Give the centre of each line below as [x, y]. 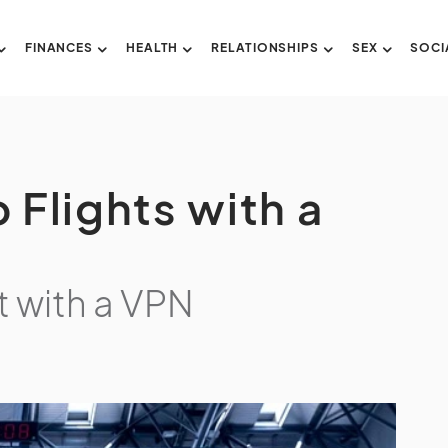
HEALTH [152, 47]
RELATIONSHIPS [265, 47]
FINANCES [59, 47]
